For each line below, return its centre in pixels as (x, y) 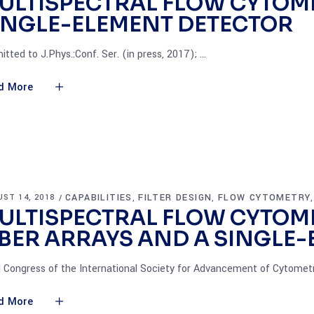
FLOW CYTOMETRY (264, 198)
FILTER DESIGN (175, 198)
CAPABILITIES (99, 198)
